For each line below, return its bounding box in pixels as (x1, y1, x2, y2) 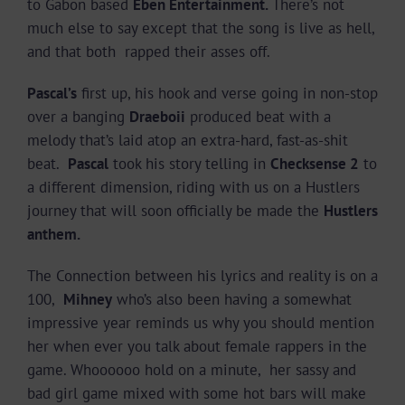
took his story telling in (108, 153, 270, 174)
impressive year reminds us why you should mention (27, 312, 374, 333)
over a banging (27, 106, 129, 127)
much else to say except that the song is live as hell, (27, 17, 374, 38)
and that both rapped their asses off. (27, 41, 270, 61)
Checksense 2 (270, 153, 359, 174)
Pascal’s (27, 82, 77, 103)
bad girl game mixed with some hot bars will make (27, 382, 366, 403)
